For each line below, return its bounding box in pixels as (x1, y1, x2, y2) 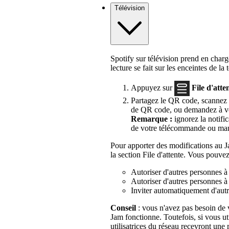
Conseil (110, 203, 136, 213)
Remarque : (131, 114, 172, 124)
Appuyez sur (131, 83, 174, 92)
